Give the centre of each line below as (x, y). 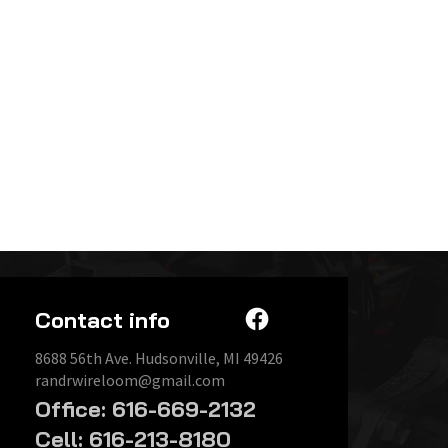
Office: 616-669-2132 (145, 408)
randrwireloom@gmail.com (129, 379)
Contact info (102, 319)
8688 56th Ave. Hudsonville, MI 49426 (158, 357)
